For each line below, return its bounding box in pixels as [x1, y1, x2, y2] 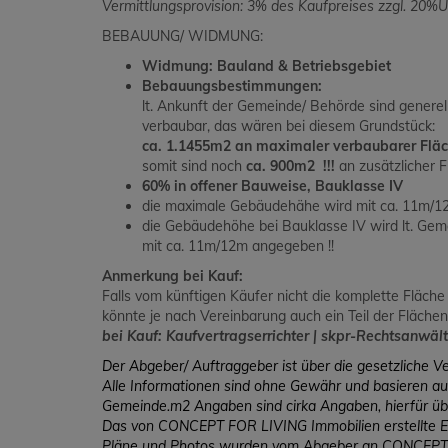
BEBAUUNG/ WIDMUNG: [102, 27, 263, 46]
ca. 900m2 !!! [246, 157, 339, 176]
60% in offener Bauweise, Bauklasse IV [142, 177, 403, 196]
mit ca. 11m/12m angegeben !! [142, 237, 334, 256]
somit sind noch [142, 157, 246, 176]
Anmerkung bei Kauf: [102, 267, 243, 286]
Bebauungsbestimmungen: [142, 77, 322, 96]
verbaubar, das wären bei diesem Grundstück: [142, 117, 435, 136]
